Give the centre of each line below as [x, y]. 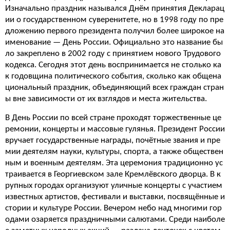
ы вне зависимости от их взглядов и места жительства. [106, 99]
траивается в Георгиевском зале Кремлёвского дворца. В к [113, 174]
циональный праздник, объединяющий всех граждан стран [114, 88]
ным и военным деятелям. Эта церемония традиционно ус [114, 163]
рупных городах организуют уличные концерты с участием [114, 186]
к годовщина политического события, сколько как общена [113, 76]
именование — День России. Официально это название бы [114, 42]
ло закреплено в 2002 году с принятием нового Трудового [113, 54]
